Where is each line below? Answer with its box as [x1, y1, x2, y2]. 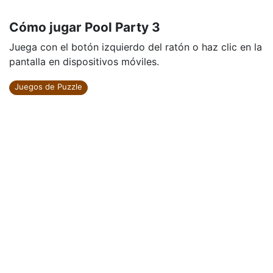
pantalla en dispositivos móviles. [9, 55, 159, 68]
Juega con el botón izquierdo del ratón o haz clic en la [9, 41, 262, 53]
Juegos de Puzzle [15, 82, 82, 91]
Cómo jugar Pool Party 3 [9, 19, 160, 35]
